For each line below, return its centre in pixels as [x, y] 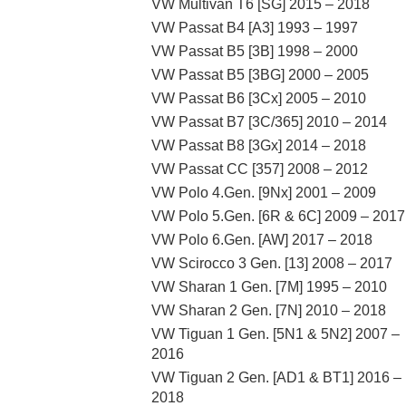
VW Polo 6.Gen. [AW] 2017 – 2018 [262, 239]
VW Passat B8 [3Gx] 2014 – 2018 [259, 145]
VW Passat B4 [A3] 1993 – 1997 [255, 27]
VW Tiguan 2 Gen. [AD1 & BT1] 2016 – [276, 377]
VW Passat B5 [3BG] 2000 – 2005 [260, 74]
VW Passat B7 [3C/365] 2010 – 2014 [269, 121]
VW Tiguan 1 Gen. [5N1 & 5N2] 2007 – [275, 333]
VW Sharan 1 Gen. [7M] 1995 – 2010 [269, 286]
